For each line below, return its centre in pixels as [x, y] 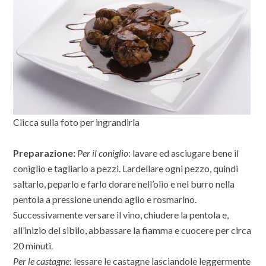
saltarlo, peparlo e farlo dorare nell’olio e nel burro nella [125, 183]
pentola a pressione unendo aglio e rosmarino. [105, 199]
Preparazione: [45, 153]
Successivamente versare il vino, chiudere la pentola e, [121, 214]
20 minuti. [33, 245]
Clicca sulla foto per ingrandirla [77, 122]
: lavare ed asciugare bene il [184, 153]
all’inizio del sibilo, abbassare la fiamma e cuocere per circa [132, 230]
